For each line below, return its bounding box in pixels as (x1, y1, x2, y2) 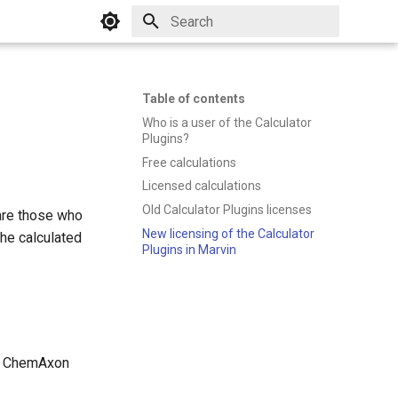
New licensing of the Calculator (142, 226, 314, 241)
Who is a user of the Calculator (142, 115, 312, 130)
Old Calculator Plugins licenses (142, 203, 312, 217)
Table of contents (142, 92, 245, 106)
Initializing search (171, 46, 259, 60)
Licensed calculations (142, 179, 261, 194)
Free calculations (142, 155, 236, 170)
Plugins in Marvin (142, 242, 236, 257)
